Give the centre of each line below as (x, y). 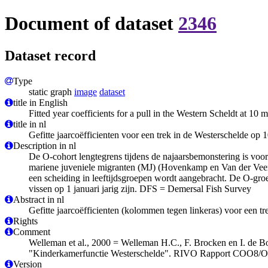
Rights (25, 221)
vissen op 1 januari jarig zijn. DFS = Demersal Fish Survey (140, 188)
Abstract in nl (39, 199)
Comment (32, 232)
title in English (40, 102)
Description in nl (45, 145)
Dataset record (50, 55)
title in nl (30, 124)
